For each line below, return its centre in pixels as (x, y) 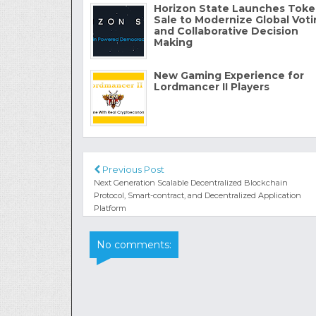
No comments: (134, 245)
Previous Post (132, 170)
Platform (110, 208)
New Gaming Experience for (229, 76)
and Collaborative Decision (226, 31)
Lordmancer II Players (212, 87)
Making (173, 43)
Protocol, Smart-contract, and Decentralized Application (197, 196)
